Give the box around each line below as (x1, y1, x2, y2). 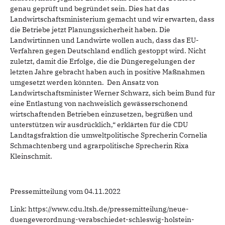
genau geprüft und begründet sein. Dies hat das (10, 4, 169, 13)
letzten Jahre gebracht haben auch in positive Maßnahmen (10, 67, 205, 76)
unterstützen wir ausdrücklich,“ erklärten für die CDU (10, 120, 188, 129)
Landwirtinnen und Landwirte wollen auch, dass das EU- (10, 35, 199, 45)
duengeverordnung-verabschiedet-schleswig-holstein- (10, 214, 194, 224)
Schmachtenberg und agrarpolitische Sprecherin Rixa (10, 141, 189, 150)
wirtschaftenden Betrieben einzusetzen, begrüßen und (10, 109, 193, 119)
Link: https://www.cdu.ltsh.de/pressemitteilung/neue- (10, 204, 189, 213)
